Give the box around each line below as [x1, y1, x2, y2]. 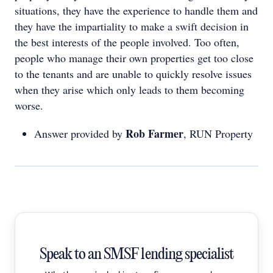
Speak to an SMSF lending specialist [39, 246, 234, 263]
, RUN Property [183, 126, 253, 141]
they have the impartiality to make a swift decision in [15, 19, 249, 34]
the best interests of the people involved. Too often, [15, 35, 239, 49]
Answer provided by [34, 126, 126, 141]
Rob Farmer [126, 126, 183, 141]
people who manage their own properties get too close [15, 51, 253, 65]
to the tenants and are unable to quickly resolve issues [15, 66, 252, 81]
